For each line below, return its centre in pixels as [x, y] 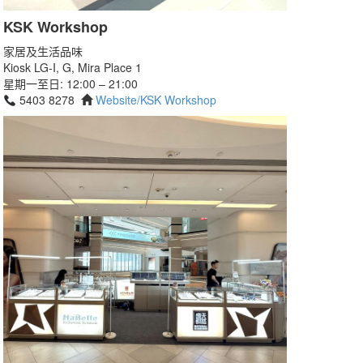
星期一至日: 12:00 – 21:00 [70, 84]
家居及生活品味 [43, 51]
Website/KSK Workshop [156, 100]
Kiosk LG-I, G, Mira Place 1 [73, 68]
